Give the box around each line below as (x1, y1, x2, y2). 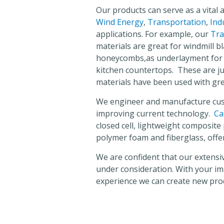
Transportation (147, 16, 206, 27)
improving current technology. (96, 108, 214, 119)
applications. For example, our (96, 28, 210, 39)
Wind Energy (96, 16, 143, 27)
